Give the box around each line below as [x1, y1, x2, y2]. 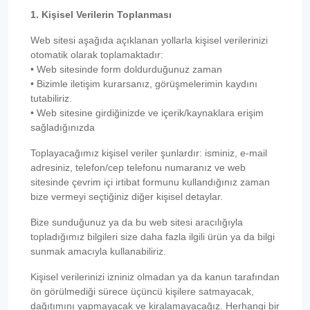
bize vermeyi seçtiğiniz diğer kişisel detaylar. [30, 190, 223, 202]
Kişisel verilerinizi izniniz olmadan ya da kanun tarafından [30, 271, 280, 282]
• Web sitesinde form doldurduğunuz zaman [30, 63, 222, 75]
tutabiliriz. [30, 92, 72, 104]
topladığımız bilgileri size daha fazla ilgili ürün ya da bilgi [30, 230, 275, 242]
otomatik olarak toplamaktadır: [30, 48, 163, 60]
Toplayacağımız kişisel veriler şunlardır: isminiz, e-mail [30, 147, 267, 158]
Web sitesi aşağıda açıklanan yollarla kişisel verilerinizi [30, 34, 268, 46]
